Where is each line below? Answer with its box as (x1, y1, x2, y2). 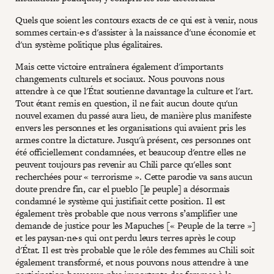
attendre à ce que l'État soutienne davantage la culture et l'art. (15, 84, 253, 97)
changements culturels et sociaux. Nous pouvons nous (15, 72, 224, 85)
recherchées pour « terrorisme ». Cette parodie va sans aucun (15, 169, 253, 183)
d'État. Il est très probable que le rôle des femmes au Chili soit (15, 243, 254, 256)
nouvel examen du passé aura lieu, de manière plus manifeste (15, 108, 252, 122)
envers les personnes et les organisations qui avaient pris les (15, 120, 246, 134)
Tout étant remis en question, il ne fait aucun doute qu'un (15, 96, 239, 109)
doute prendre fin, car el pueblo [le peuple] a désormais (15, 182, 230, 195)
